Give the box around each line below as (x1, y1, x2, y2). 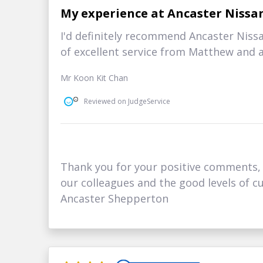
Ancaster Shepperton (60, 191, 169, 206)
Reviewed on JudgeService (84, 96, 171, 106)
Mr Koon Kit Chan (60, 72, 129, 84)
